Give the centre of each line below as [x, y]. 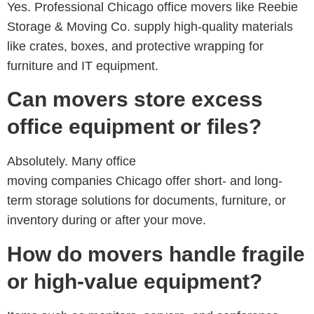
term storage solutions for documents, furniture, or [146, 201]
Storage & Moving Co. [69, 26]
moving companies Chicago [84, 181]
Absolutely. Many [56, 162]
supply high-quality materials [212, 26]
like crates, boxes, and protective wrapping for [135, 46]
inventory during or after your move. [107, 220]
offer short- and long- [222, 181]
